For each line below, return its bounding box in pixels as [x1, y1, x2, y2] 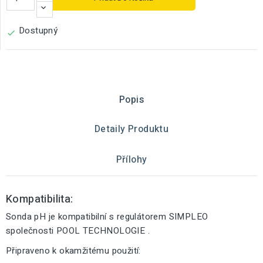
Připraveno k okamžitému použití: [6, 244, 141, 257]
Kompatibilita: [6, 191, 73, 207]
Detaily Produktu [94, 122, 169, 136]
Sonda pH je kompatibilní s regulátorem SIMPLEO [6, 210, 208, 223]
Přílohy [116, 153, 147, 167]
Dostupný [19, 24, 58, 37]
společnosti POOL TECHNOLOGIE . [6, 224, 150, 237]
